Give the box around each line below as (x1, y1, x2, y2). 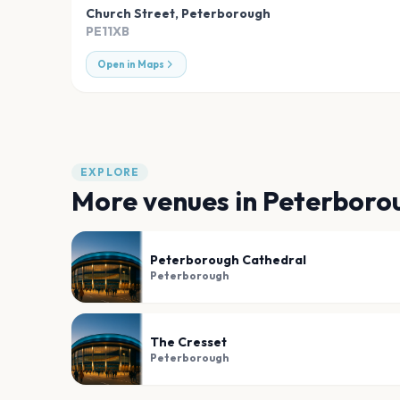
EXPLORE (80, 165, 140, 179)
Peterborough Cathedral (150, 252, 306, 269)
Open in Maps (97, 58, 164, 71)
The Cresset (150, 334, 227, 351)
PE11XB (86, 23, 129, 40)
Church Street (86, 5, 175, 22)
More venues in (71, 184, 262, 219)
